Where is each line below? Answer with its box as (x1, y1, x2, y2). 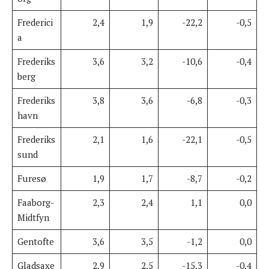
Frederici (17, 16, 53, 28)
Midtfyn (17, 211, 49, 223)
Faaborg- (17, 196, 54, 208)
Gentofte (17, 235, 54, 247)
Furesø (17, 172, 46, 184)
